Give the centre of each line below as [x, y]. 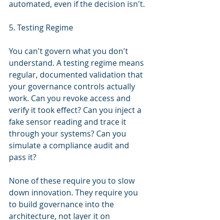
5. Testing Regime [41, 27]
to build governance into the [62, 204]
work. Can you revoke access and [71, 98]
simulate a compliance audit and [70, 145]
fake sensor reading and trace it [69, 122]
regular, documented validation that [77, 75]
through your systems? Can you [69, 134]
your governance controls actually [73, 86]
